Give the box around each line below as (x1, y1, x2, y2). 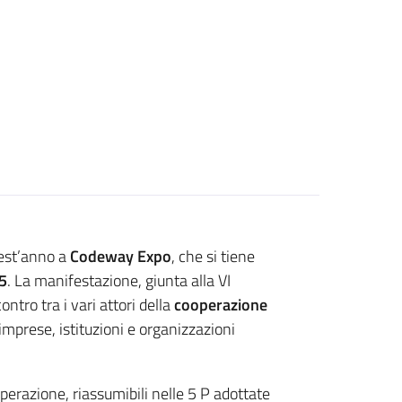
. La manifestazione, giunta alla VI (6, 267, 231, 293)
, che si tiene (170, 243, 255, 268)
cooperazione (173, 292, 267, 317)
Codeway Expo (69, 243, 171, 268)
